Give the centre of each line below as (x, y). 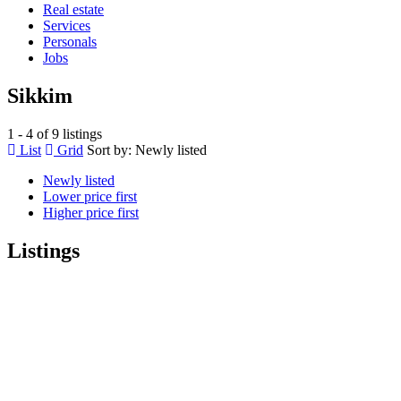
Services (67, 26)
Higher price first (91, 212)
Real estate (73, 9)
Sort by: (109, 149)
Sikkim (40, 95)
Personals (70, 42)
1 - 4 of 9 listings (55, 133)
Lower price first (90, 196)
